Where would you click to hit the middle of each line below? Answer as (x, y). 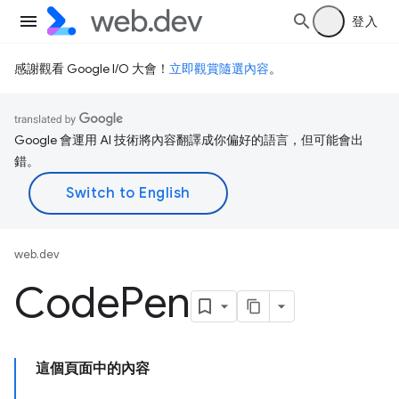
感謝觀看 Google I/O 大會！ (92, 69)
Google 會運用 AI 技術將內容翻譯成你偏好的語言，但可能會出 (189, 140)
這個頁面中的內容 (93, 369)
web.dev (37, 254)
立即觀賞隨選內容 (219, 69)
